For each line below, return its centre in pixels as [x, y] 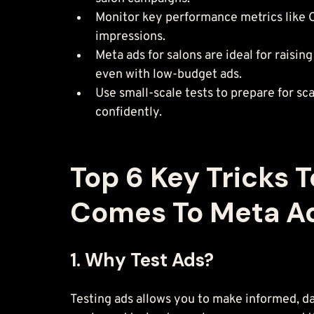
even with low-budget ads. [169, 74]
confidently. [129, 112]
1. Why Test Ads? [142, 260]
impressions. [130, 36]
